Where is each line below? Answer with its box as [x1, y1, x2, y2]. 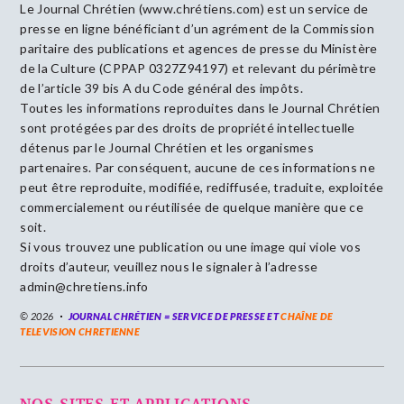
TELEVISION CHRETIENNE [20, 326, 141, 338]
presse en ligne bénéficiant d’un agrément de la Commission [20, 21, 374, 37]
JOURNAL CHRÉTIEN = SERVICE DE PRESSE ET [68, 310, 281, 323]
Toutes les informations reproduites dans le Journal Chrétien [20, 100, 381, 116]
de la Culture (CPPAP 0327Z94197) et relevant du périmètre [20, 60, 377, 77]
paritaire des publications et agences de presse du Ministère [20, 41, 378, 57]
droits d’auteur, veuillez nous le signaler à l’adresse [20, 259, 318, 275]
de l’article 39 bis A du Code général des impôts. [20, 80, 304, 96]
